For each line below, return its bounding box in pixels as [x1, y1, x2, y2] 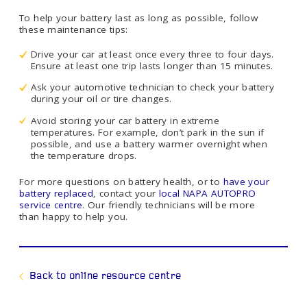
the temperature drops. [30, 149, 137, 162]
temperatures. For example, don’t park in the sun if [30, 125, 265, 138]
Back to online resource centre [29, 271, 182, 282]
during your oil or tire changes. [30, 93, 172, 106]
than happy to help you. [19, 210, 128, 223]
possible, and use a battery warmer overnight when [30, 137, 267, 150]
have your [223, 175, 269, 188]
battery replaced [19, 187, 93, 200]
